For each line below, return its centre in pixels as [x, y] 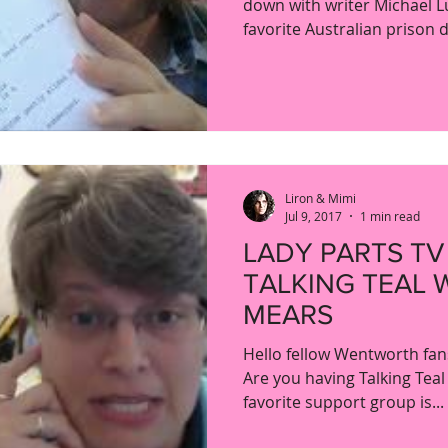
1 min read [390, 215]
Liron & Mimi [320, 198]
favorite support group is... [343, 401]
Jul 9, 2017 [313, 215]
